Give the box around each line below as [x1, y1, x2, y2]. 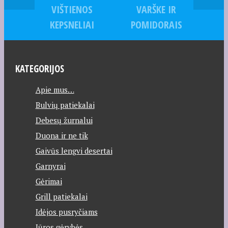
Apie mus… [35, 84, 74, 95]
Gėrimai [35, 176, 62, 186]
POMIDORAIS [130, 17, 182, 32]
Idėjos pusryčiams [35, 206, 98, 217]
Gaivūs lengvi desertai [35, 145, 112, 156]
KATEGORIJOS [15, 62, 64, 75]
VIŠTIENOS [51, 2, 93, 16]
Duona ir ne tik [35, 130, 88, 140]
